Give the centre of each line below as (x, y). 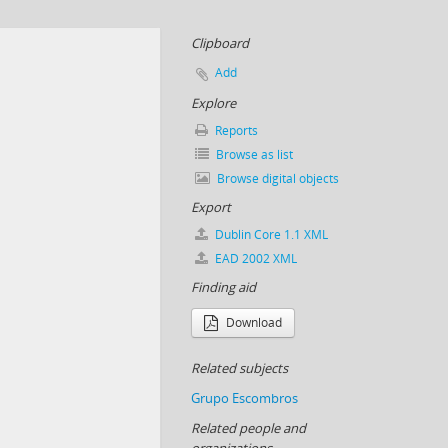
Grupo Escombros (244, 398)
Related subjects (239, 368)
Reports (235, 130)
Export (211, 207)
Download (252, 322)
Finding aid (223, 287)
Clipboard (220, 43)
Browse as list (253, 154)
